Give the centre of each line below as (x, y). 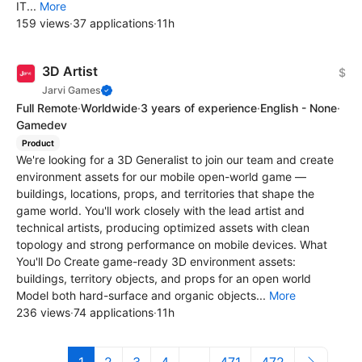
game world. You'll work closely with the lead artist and (160, 211)
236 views (43, 313)
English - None (299, 107)
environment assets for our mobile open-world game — (161, 177)
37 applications (113, 23)
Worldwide (109, 107)
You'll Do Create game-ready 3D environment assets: (156, 262)
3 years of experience (199, 107)
